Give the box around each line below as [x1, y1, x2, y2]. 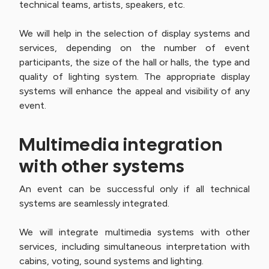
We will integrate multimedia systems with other [19, 226, 250, 238]
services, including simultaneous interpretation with [19, 241, 250, 252]
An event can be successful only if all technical [19, 183, 250, 195]
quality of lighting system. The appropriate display [19, 71, 250, 82]
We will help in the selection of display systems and [19, 28, 250, 39]
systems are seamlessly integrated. [19, 198, 169, 209]
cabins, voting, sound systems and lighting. [19, 255, 204, 267]
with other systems [19, 154, 186, 178]
